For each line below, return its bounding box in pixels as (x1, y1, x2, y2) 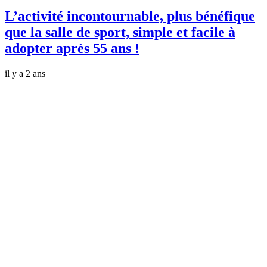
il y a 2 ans (5, 68, 45, 79)
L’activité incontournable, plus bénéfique (5, 8, 255, 24)
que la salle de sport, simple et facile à (5, 24, 235, 40)
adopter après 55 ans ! (5, 40, 139, 56)
